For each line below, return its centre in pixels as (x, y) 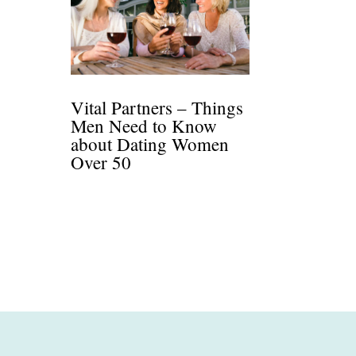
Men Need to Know (144, 126)
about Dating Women (150, 144)
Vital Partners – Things (157, 108)
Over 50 (104, 163)
